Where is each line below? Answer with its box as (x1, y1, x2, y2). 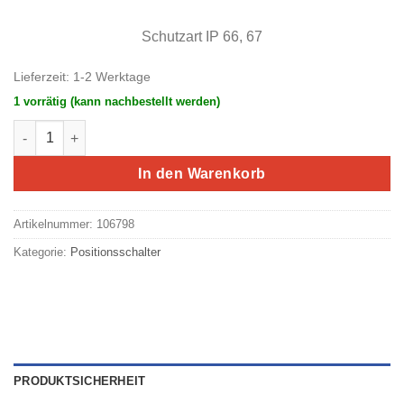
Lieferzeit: (14, 69, 73, 84)
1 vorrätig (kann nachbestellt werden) (14, 94, 220, 108)
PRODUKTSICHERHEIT (14, 374, 146, 389)
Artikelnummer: (14, 217, 96, 232)
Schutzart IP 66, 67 (142, 28, 262, 44)
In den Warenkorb (138, 166, 266, 182)
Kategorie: (14, 245, 70, 260)
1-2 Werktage (73, 69, 151, 84)
